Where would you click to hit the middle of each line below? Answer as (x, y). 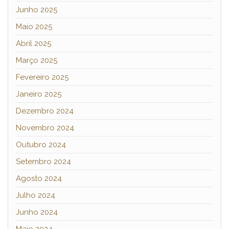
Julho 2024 (36, 195)
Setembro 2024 (43, 161)
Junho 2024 (37, 212)
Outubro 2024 (41, 144)
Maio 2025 (34, 26)
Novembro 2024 (45, 128)
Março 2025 (37, 60)
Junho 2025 (37, 9)
